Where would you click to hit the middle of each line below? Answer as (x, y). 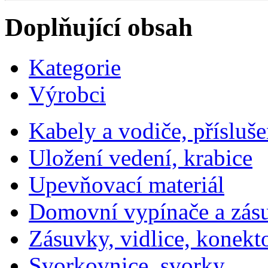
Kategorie (75, 68)
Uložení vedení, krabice (141, 158)
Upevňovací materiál (127, 185)
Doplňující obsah (99, 28)
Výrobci (67, 95)
